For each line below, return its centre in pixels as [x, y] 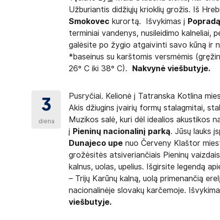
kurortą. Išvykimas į [149, 21]
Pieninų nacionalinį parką [122, 131]
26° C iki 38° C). [101, 69]
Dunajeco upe [96, 143]
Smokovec [89, 21]
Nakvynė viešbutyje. [171, 69]
